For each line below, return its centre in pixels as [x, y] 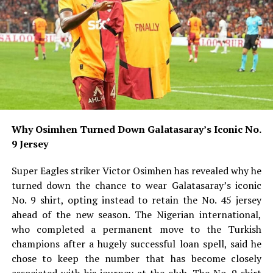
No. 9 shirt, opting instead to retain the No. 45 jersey [136, 200]
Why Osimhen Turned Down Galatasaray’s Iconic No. [136, 129]
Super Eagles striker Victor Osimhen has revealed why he [136, 170]
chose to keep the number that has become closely [136, 258]
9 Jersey [30, 144]
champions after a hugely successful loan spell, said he [136, 243]
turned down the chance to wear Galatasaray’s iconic [136, 185]
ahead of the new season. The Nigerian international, [136, 214]
